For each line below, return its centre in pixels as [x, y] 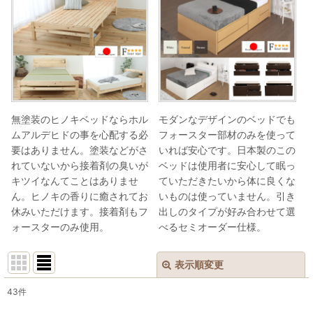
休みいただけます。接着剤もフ [80, 211]
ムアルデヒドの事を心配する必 [80, 134]
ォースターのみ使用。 [60, 226]
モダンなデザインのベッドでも [227, 119]
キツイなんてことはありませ [75, 180]
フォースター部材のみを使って [227, 134]
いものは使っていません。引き [227, 196]
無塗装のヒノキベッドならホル [80, 119]
